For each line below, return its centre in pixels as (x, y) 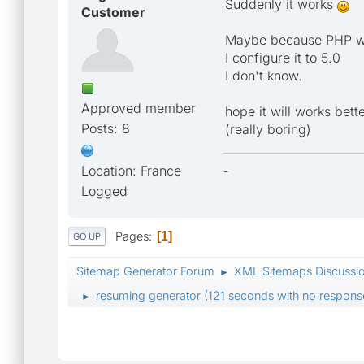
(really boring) (268, 129)
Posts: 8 (106, 128)
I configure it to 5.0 (283, 57)
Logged (104, 191)
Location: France (131, 170)
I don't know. (264, 75)
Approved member (139, 108)
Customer (113, 12)
